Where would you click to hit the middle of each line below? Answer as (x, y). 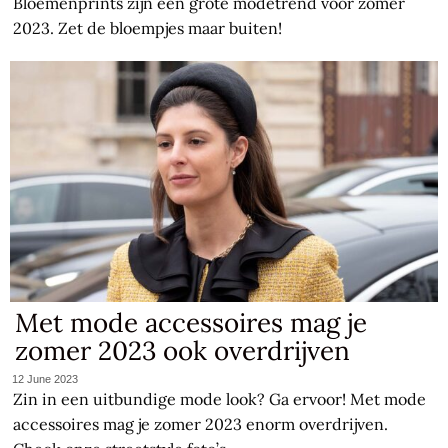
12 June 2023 (45, 379)
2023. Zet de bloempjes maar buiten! (148, 28)
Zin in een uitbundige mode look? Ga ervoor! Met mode (220, 399)
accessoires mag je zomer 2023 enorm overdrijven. (201, 424)
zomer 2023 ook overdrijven (183, 351)
